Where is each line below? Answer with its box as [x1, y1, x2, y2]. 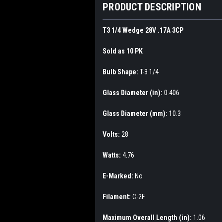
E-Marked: [103, 171, 135, 180]
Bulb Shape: [103, 67, 140, 76]
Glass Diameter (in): [103, 88, 164, 97]
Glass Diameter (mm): [103, 109, 169, 117]
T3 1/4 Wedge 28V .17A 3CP [103, 26, 183, 34]
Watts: [103, 151, 122, 159]
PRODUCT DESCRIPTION [103, 1, 201, 13]
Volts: [103, 130, 121, 138]
